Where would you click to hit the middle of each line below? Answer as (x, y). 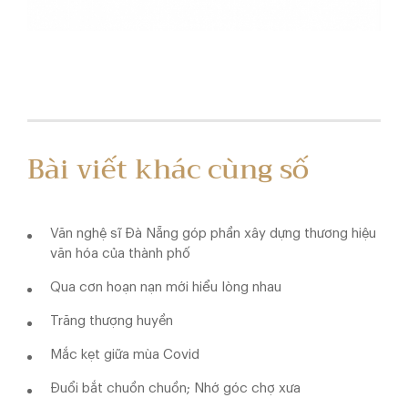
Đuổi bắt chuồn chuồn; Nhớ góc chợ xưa (175, 389)
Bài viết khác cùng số (168, 169)
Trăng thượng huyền (112, 321)
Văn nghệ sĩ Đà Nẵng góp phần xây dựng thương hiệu (213, 234)
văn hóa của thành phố (120, 254)
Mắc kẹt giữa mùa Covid (125, 355)
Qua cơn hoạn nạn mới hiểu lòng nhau (166, 288)
